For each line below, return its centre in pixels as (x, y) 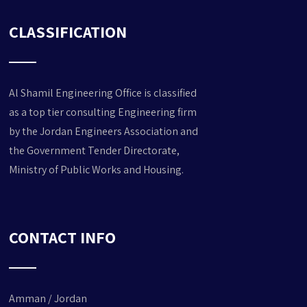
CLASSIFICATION (68, 32)
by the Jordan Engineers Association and (104, 132)
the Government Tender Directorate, (95, 151)
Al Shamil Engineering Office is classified (103, 93)
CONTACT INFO (63, 237)
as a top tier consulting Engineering (93, 112)
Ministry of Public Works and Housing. (97, 170)
